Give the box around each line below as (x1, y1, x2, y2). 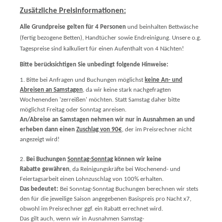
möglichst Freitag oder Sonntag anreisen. (20, 107, 128, 113)
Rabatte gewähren (20, 166, 69, 172)
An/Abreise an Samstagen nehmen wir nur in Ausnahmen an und (20, 116, 195, 123)
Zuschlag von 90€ (76, 126, 122, 133)
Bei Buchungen (26, 156, 67, 163)
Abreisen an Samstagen (20, 87, 83, 93)
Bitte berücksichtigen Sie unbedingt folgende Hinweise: (20, 61, 168, 68)
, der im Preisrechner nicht (122, 126, 192, 133)
